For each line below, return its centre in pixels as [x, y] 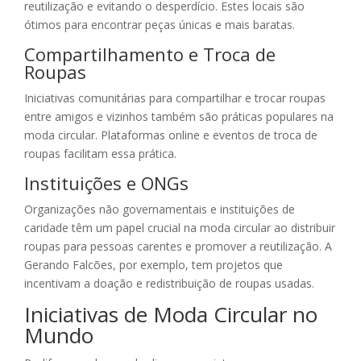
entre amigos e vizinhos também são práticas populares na [179, 117]
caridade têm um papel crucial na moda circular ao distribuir [180, 228]
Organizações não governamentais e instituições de [160, 210]
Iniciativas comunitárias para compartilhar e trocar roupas [175, 98]
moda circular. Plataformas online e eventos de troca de [171, 135]
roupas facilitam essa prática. [100, 154]
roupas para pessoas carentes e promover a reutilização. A [178, 247]
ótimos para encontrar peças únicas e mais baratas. [160, 25]
